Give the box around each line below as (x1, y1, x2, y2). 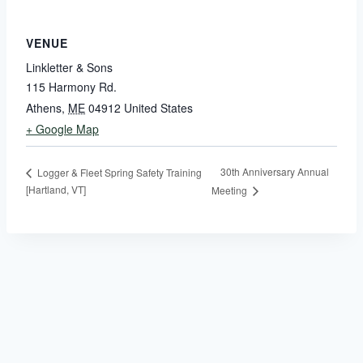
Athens (26, 100, 62, 117)
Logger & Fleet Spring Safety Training (35, 164, 202, 179)
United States (124, 100, 193, 117)
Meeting (211, 183, 250, 198)
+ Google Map (26, 121, 99, 138)
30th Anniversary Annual (220, 164, 330, 179)
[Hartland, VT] (26, 182, 86, 197)
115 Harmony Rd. (26, 79, 117, 96)
